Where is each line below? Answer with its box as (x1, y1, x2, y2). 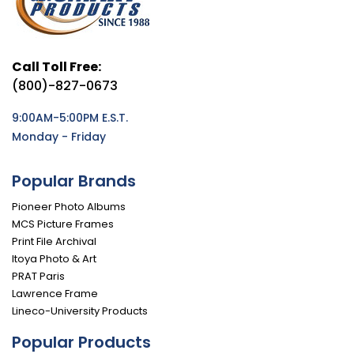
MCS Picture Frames (12, 216, 114, 232)
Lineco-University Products (12, 303, 148, 318)
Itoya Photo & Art (12, 250, 96, 266)
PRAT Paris (12, 268, 65, 284)
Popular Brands (12, 169, 136, 192)
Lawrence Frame (12, 285, 98, 301)
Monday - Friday (12, 128, 106, 145)
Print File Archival (12, 233, 96, 249)
